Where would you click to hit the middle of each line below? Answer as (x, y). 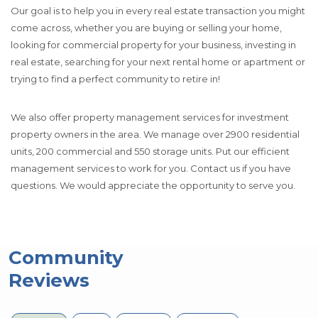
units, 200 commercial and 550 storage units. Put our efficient (150, 151)
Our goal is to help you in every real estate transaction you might (158, 10)
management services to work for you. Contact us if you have (151, 168)
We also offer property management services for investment (150, 117)
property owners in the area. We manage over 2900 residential (155, 134)
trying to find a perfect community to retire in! (115, 78)
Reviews (49, 280)
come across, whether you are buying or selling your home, (146, 27)
